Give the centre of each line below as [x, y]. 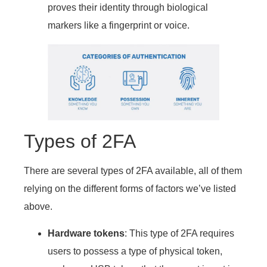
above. [38, 207]
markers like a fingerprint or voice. [119, 25]
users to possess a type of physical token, [135, 251]
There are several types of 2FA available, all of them [133, 171]
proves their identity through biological [128, 7]
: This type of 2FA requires [179, 233]
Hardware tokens [86, 233]
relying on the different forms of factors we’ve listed [130, 189]
